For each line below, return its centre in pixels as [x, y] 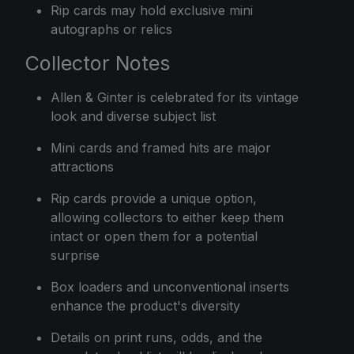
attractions [82, 167]
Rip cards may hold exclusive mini [152, 11]
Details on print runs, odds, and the [156, 338]
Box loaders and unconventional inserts [170, 287]
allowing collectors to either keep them [167, 218]
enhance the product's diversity [145, 306]
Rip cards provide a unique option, [154, 199]
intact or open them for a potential [154, 237]
